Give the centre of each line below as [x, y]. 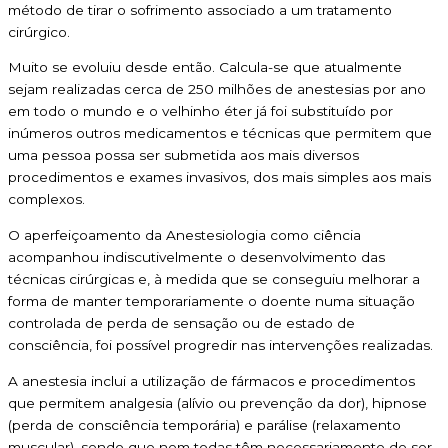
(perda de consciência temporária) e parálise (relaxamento [204, 424]
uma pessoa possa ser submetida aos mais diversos [183, 155]
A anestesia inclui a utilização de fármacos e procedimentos [211, 380]
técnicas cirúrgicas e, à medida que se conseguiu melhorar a [214, 279]
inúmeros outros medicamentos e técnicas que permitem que [220, 133]
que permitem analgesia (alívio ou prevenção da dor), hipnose [217, 402]
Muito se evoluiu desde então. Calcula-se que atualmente [205, 67]
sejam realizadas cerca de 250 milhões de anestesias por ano [217, 89]
